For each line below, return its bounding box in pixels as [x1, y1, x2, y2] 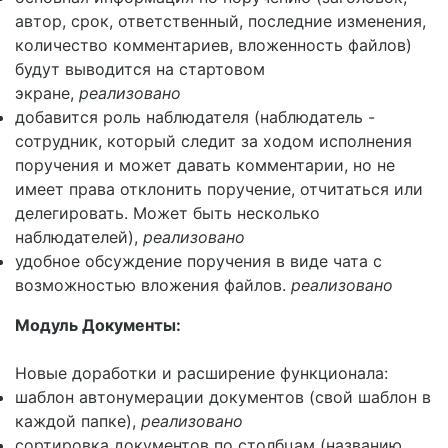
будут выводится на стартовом [15, 59, 265, 79]
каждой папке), [15, 411, 141, 431]
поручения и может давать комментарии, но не [15, 155, 395, 175]
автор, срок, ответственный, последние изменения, [15, 11, 426, 31]
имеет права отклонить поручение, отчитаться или [15, 179, 423, 199]
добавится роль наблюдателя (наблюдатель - [15, 107, 375, 127]
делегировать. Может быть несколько [15, 203, 320, 223]
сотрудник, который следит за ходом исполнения [15, 131, 412, 151]
